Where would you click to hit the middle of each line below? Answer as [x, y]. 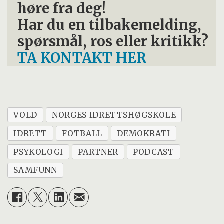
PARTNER [98, 152]
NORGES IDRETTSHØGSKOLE [114, 115]
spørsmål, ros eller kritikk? [113, 42]
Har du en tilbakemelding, [110, 25]
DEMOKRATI [144, 133]
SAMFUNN [35, 170]
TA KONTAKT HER [82, 58]
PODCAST [154, 152]
